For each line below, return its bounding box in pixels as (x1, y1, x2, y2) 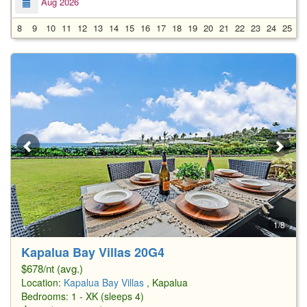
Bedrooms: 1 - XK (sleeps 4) (21, 288, 144, 303)
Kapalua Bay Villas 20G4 (21, 243, 164, 261)
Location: (21, 275, 64, 289)
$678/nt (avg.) (21, 260, 83, 275)
